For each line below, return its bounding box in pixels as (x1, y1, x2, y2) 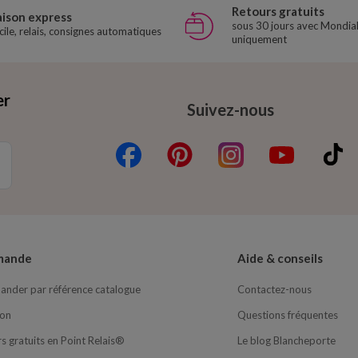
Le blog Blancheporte (237, 334, 336, 348)
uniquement (232, 33, 287, 46)
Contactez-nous (237, 283, 312, 296)
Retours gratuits (232, 4, 324, 19)
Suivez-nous (187, 99, 274, 119)
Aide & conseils (237, 251, 323, 266)
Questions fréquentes (237, 308, 338, 322)
